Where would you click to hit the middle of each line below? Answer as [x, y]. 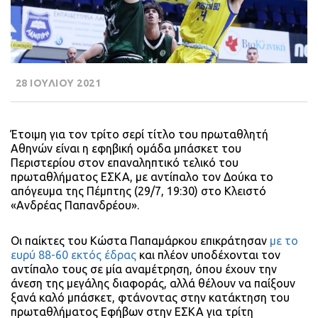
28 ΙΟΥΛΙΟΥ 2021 [57, 83]
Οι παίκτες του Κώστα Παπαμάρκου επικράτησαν [140, 241]
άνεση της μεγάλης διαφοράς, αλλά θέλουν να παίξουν [153, 284]
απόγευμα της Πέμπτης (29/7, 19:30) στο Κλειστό [138, 191]
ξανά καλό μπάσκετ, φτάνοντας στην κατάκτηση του [150, 298]
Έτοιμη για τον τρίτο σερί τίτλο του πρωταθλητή [139, 135]
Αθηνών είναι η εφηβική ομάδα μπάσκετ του [126, 149]
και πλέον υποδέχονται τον [208, 255]
